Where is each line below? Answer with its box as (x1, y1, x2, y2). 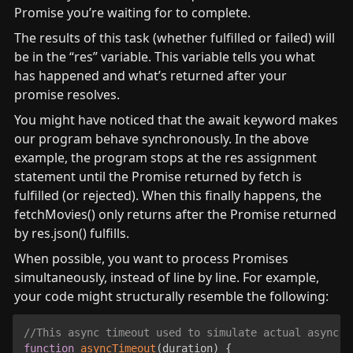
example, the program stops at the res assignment (14, 148, 317, 166)
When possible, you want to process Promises (14, 249, 288, 267)
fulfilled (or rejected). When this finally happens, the (14, 186, 321, 204)
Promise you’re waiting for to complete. (14, 3, 251, 21)
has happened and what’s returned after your (14, 66, 287, 84)
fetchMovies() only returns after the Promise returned (14, 205, 336, 223)
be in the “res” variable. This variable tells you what (14, 47, 315, 65)
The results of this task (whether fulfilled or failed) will (14, 28, 335, 46)
